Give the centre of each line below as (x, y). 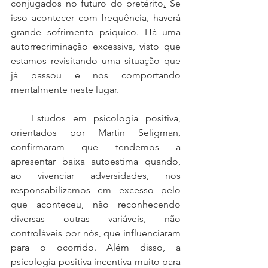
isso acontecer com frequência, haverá (96, 18)
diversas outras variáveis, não (96, 219)
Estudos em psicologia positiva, (21, 118)
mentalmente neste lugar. (65, 89)
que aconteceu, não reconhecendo (96, 204)
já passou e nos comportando (96, 75)
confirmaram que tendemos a (96, 147)
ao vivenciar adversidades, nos (96, 176)
